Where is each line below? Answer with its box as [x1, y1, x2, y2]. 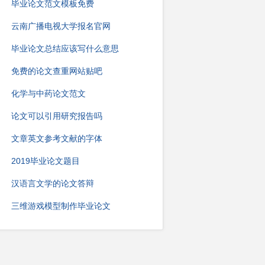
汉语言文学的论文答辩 [11, 179, 94, 188]
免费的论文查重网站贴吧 [11, 66, 102, 76]
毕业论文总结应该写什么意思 [11, 44, 119, 53]
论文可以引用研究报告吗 [11, 111, 102, 121]
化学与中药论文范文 [11, 89, 86, 98]
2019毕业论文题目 [11, 156, 80, 166]
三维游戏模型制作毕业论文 [11, 201, 111, 211]
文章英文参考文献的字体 [11, 134, 102, 143]
